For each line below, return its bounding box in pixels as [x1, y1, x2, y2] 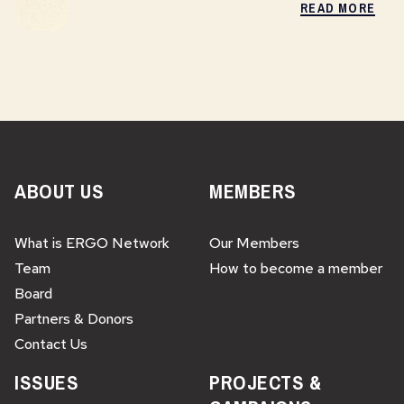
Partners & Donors [14, 309, 133, 328]
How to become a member [209, 259, 382, 278]
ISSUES [14, 369, 79, 396]
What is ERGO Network [14, 234, 170, 252]
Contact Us [14, 335, 87, 353]
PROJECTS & [209, 369, 322, 396]
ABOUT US [14, 178, 105, 205]
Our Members [209, 234, 299, 252]
